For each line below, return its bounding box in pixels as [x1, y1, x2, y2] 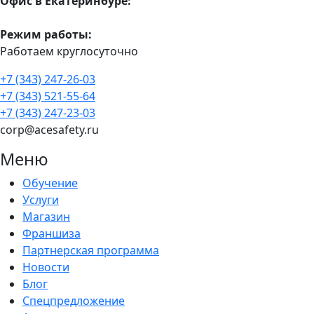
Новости [22, 259, 69, 275]
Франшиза [22, 225, 81, 241]
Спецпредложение [22, 292, 125, 308]
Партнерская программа [22, 242, 159, 258]
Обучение [22, 175, 78, 191]
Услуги [22, 191, 59, 207]
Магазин [22, 208, 70, 224]
